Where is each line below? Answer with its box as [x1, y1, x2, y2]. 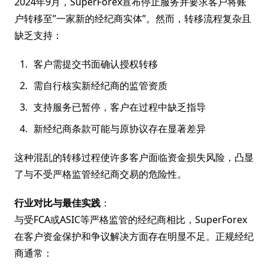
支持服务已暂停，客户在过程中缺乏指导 [33, 100, 206, 114]
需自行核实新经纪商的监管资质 [33, 79, 167, 92]
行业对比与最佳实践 [14, 196, 100, 209]
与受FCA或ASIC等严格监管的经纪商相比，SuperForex [14, 213, 247, 226]
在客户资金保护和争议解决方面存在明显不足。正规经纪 [14, 230, 254, 243]
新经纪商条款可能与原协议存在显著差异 [33, 122, 206, 135]
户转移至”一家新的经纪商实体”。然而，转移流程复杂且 [14, 12, 251, 25]
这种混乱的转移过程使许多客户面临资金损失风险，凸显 [14, 151, 254, 164]
